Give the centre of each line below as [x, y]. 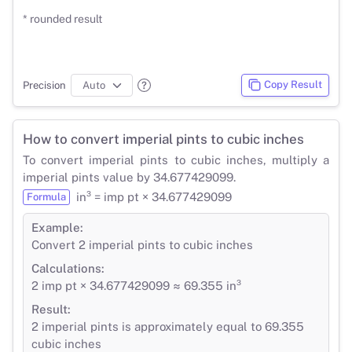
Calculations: [68, 268]
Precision [44, 85]
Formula [46, 196]
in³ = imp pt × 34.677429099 [154, 196]
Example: [57, 227]
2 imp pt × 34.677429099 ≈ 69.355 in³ [136, 285]
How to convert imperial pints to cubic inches [163, 139]
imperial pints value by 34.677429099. [129, 177]
